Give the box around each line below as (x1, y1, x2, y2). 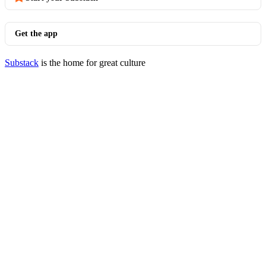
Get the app (15, 29, 58, 38)
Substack (5, 58, 39, 68)
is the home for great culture (39, 58, 145, 68)
